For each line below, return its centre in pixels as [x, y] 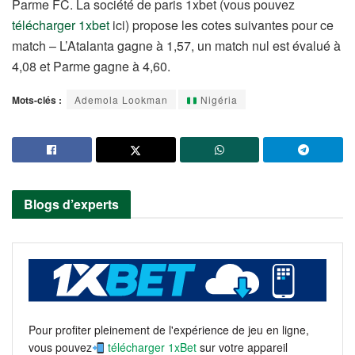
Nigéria [217, 100]
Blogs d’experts [71, 204]
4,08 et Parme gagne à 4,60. [91, 67]
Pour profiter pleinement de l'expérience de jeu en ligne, [169, 330]
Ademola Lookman [121, 100]
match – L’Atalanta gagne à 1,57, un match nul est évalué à [176, 46]
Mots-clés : [37, 100]
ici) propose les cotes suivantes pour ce [221, 25]
